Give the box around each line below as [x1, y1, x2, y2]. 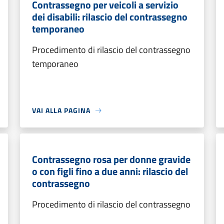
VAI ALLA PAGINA [32, 105, 90, 115]
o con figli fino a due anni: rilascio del [32, 163, 188, 179]
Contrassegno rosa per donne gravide [32, 151, 190, 167]
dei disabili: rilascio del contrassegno [32, 9, 187, 24]
